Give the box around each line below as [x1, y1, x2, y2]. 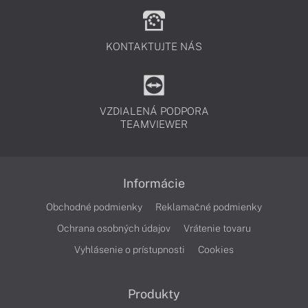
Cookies [198, 244, 234, 255]
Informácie [123, 176, 185, 190]
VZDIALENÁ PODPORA [99, 105, 209, 117]
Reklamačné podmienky [155, 201, 262, 212]
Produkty [128, 287, 180, 301]
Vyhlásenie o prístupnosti [74, 244, 185, 255]
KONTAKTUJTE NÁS [106, 41, 202, 52]
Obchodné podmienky [46, 201, 142, 212]
